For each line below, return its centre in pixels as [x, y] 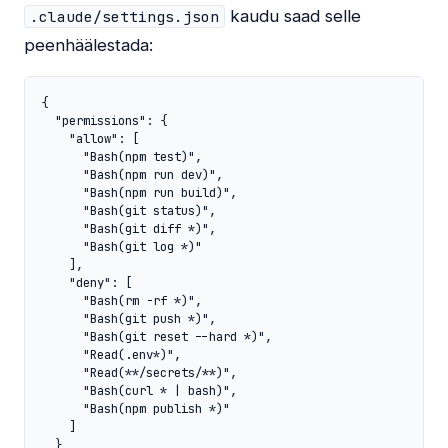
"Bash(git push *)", [128, 319]
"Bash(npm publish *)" [135, 409]
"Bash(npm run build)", [139, 193]
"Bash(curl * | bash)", [139, 391]
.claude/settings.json [124, 17]
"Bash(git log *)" [121, 247]
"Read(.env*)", [111, 355]
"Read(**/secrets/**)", [139, 373]
